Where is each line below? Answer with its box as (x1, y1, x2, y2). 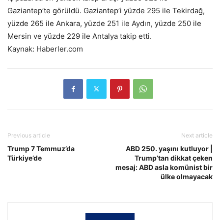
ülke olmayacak (161, 172, 213, 181)
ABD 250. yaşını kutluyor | (126, 144, 213, 153)
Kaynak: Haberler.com (7, 44, 83, 54)
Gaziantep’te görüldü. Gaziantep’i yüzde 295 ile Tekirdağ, (7, 5, 205, 15)
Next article (181, 131, 213, 139)
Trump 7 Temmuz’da (7, 144, 75, 153)
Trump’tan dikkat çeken (135, 153, 213, 162)
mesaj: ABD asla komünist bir (115, 163, 213, 171)
